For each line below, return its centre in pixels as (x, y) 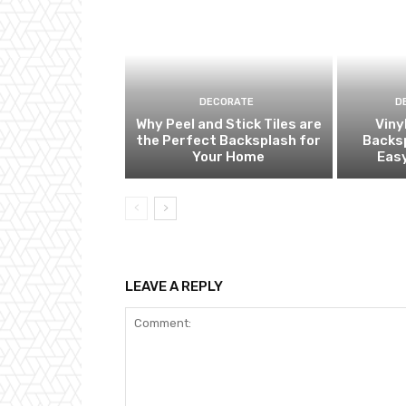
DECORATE (226, 102)
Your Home (229, 157)
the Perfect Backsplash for (229, 141)
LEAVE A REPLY (174, 287)
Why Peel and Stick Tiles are (228, 125)
